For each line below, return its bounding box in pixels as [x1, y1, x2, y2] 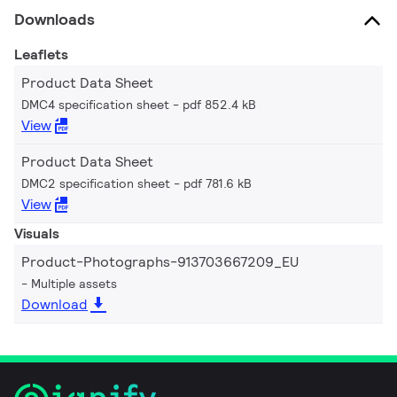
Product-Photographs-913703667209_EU [21, 252, 299, 271]
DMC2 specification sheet [21, 175, 170, 191]
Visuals [14, 223, 59, 243]
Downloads [14, 8, 95, 29]
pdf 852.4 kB [183, 96, 256, 113]
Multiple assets [31, 275, 117, 292]
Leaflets [14, 44, 68, 64]
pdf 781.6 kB [183, 175, 252, 191]
